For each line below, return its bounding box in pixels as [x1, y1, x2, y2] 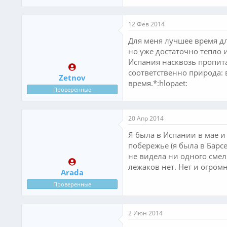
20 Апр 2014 [128, 114, 164, 123]
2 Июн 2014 [128, 208, 163, 217]
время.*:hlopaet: [128, 78, 187, 88]
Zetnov [59, 72, 86, 83]
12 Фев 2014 [128, 19, 165, 28]
